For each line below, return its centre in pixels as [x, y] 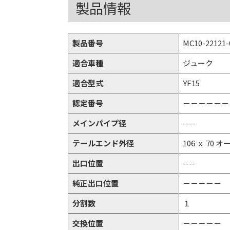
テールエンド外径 [103, 143]
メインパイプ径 [99, 123]
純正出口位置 [95, 183]
